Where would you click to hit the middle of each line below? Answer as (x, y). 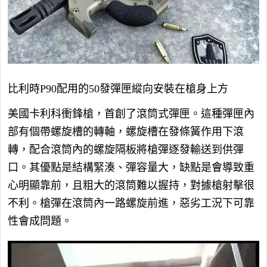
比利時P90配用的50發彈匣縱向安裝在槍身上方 (118, 89)
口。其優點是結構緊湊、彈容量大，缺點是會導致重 (131, 167)
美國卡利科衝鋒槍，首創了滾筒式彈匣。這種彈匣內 (131, 114)
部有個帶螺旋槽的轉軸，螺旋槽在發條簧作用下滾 (126, 131)
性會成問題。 (40, 221)
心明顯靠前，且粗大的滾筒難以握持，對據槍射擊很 (131, 185)
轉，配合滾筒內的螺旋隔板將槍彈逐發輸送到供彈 (126, 149)
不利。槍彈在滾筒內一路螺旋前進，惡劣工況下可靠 (131, 203)
